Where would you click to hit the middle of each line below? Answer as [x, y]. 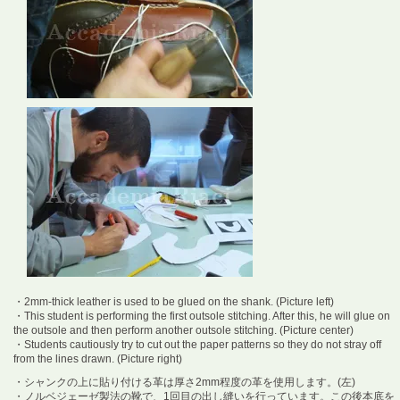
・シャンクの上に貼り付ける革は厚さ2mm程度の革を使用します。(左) [184, 383]
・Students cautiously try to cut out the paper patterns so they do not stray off [197, 345]
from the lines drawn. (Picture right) [98, 359]
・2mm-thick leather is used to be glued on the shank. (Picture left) [174, 302]
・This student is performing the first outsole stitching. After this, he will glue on [202, 317]
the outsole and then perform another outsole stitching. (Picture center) [183, 331]
